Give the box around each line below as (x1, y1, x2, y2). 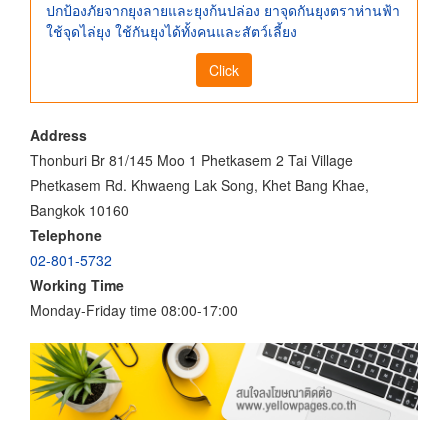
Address (30, 124, 87, 145)
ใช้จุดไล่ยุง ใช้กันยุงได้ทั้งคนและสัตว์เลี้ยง (46, 21, 297, 42)
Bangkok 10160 (30, 199, 129, 220)
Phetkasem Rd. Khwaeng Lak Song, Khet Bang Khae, (30, 174, 369, 195)
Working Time (30, 274, 124, 295)
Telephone (30, 224, 102, 245)
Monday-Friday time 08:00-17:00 (30, 299, 238, 320)
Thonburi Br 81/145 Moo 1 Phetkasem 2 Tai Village (30, 149, 353, 170)
